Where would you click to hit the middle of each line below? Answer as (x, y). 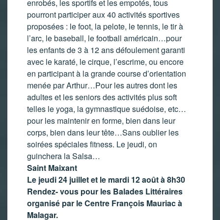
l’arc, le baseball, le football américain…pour (104, 38)
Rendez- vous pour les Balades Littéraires (105, 191)
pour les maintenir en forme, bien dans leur (101, 120)
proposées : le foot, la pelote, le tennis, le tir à (105, 26)
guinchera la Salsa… (64, 156)
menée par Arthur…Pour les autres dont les (102, 85)
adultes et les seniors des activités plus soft (102, 97)
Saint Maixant (52, 167)
